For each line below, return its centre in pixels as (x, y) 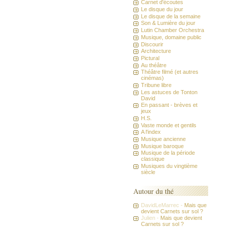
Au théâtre (154, 65)
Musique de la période (168, 153)
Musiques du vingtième (169, 166)
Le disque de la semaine (171, 16)
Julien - (151, 218)
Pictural (150, 58)
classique (153, 159)
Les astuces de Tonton (169, 92)
